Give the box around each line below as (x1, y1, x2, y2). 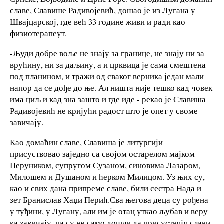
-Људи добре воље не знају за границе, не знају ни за (10, 47, 204, 59)
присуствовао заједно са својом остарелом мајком (10, 147, 195, 159)
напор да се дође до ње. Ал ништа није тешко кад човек (10, 81, 212, 93)
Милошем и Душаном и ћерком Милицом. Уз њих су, (10, 170, 205, 182)
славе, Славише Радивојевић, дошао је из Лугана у (10, 4, 195, 16)
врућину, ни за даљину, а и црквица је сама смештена (10, 58, 206, 70)
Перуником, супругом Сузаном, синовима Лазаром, (10, 159, 200, 171)
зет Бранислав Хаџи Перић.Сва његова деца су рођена (10, 193, 208, 205)
